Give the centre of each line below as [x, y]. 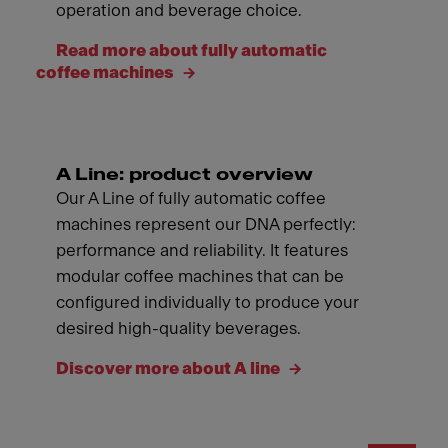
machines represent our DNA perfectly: [206, 224]
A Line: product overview [184, 174]
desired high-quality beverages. [178, 328]
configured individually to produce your [207, 302]
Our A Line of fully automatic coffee [191, 198]
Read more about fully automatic [191, 50]
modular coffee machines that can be [200, 276]
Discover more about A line [169, 368]
